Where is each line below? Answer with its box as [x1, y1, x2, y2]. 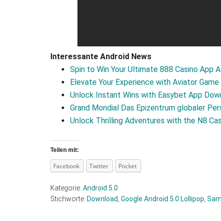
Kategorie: [50, 184, 83, 192]
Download [87, 195, 118, 203]
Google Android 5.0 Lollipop [121, 195, 204, 203]
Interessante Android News [50, 52, 151, 61]
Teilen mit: [50, 147, 79, 153]
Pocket [118, 162, 137, 170]
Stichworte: [50, 195, 87, 203]
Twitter [89, 162, 109, 170]
